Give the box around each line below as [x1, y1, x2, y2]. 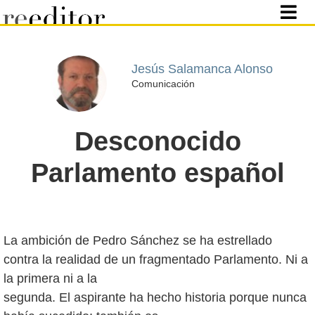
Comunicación [131, 77, 195, 89]
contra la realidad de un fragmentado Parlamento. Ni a [4, 252, 308, 266]
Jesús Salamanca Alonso [131, 61, 273, 76]
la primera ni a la [4, 271, 97, 285]
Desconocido [74, 127, 241, 156]
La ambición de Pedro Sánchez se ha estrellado [4, 233, 272, 247]
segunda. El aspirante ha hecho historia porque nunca [4, 290, 307, 304]
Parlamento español [30, 158, 285, 188]
